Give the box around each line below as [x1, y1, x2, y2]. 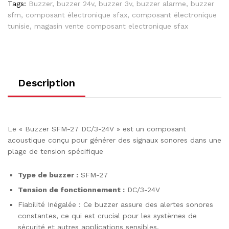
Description [18, 76, 75, 89]
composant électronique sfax [26, 10, 127, 19]
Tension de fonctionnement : [18, 185, 125, 194]
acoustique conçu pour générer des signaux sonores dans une [8, 135, 221, 144]
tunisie [8, 21, 30, 30]
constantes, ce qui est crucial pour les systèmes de [18, 211, 197, 220]
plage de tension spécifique [8, 147, 103, 155]
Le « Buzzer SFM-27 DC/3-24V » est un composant [8, 124, 186, 133]
